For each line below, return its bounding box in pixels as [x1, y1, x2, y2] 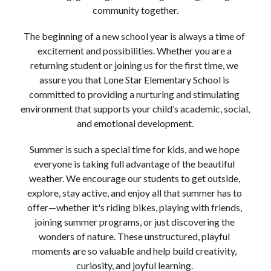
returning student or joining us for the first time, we [30, 59, 239, 71]
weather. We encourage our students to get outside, [28, 172, 240, 184]
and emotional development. [77, 117, 194, 129]
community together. [92, 4, 178, 16]
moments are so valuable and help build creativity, [32, 245, 237, 256]
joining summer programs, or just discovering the [34, 216, 235, 227]
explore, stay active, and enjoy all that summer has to [27, 187, 242, 198]
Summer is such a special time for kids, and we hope [29, 143, 240, 155]
